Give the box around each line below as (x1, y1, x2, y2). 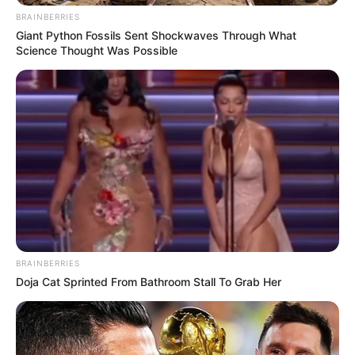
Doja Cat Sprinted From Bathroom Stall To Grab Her (16, 275, 281, 289)
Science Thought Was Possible (16, 44, 177, 58)
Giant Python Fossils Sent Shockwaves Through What (16, 29, 296, 43)
